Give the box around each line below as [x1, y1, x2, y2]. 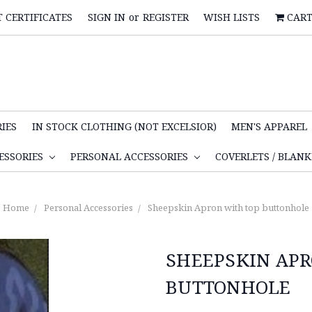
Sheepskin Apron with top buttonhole [148, 201, 309, 214]
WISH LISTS [203, 10, 260, 24]
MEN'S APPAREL [231, 119, 311, 133]
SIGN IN [87, 10, 125, 24]
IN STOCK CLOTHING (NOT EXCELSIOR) [31, 119, 217, 133]
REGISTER [142, 10, 189, 24]
